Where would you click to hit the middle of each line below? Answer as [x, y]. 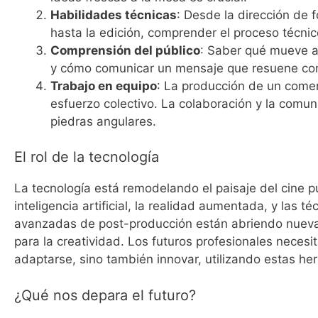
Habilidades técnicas [114, 15]
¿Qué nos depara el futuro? [105, 295]
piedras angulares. [103, 121]
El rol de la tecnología [87, 157]
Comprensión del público [125, 50]
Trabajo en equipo [104, 86]
